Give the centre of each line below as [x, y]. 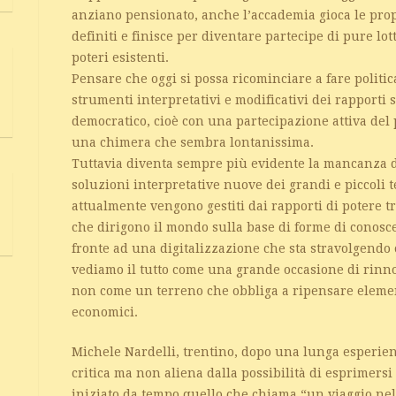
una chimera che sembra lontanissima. [193, 142]
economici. [105, 312]
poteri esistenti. [121, 57]
